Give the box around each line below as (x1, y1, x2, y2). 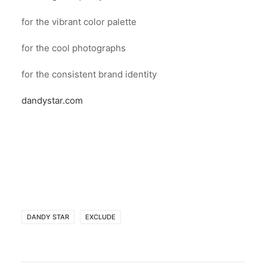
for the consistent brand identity (21, 69, 157, 80)
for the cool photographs (21, 42, 126, 54)
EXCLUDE (85, 213, 116, 221)
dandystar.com (21, 95, 83, 106)
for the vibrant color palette (21, 16, 136, 27)
